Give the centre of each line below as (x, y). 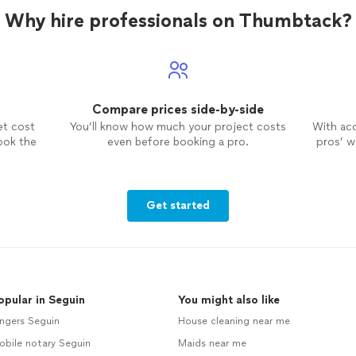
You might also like (229, 300)
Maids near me (212, 344)
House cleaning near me (234, 321)
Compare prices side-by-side (178, 110)
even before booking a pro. (178, 142)
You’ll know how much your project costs (178, 127)
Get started (178, 206)
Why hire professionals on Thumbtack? (178, 21)
